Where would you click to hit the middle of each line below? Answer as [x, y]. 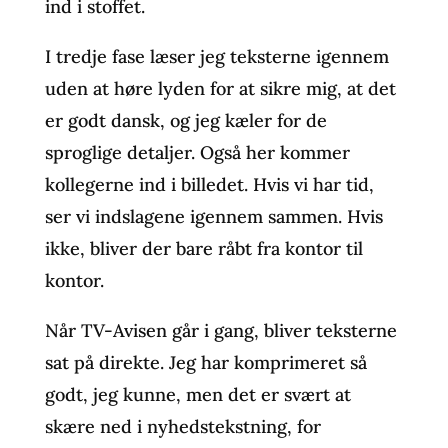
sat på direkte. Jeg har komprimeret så [205, 362]
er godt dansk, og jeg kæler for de [185, 120]
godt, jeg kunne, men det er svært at [197, 394]
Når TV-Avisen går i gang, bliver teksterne [220, 330]
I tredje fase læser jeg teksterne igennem [216, 56]
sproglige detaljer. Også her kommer [197, 152]
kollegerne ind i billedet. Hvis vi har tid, [209, 184]
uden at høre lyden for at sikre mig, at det [220, 88]
